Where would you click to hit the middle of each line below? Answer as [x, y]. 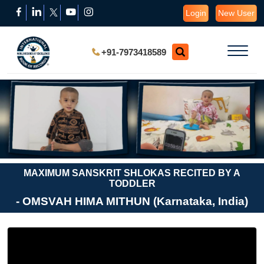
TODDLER [132, 184]
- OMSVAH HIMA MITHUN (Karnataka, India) [132, 202]
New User [236, 13]
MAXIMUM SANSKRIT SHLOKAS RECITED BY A [132, 173]
